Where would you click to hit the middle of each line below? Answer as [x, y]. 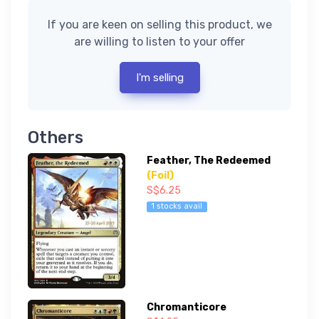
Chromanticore [186, 308]
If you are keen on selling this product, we [159, 25]
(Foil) [160, 176]
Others [56, 138]
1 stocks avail [177, 206]
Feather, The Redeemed [208, 161]
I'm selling [159, 78]
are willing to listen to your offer [159, 42]
